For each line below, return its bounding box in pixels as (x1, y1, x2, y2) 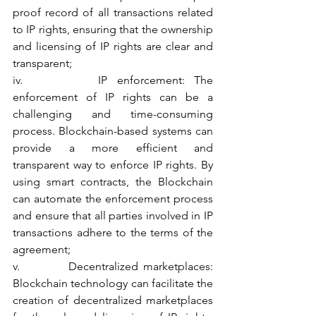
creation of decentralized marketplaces (13, 293, 213, 307)
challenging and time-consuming (13, 107, 213, 121)
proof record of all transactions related (13, 6, 213, 19)
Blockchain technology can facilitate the (13, 276, 213, 290)
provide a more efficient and (13, 141, 213, 154)
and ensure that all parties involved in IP (13, 209, 213, 222)
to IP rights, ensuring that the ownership (13, 23, 213, 36)
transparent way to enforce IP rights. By (13, 158, 213, 171)
